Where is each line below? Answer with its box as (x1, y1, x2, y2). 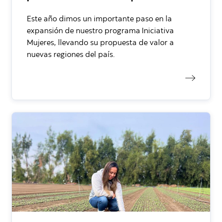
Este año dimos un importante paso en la (27, 15, 172, 23)
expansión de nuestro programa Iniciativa (27, 27, 174, 35)
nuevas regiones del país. (27, 51, 115, 59)
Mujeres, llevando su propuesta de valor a (27, 39, 174, 47)
